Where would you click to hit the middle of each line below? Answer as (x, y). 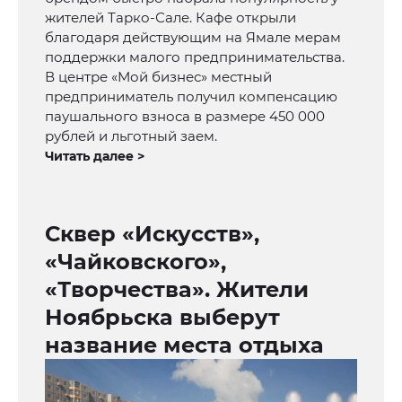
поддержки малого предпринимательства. (195, 57)
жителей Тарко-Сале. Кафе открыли (170, 18)
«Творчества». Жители (177, 290)
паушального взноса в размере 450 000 (185, 117)
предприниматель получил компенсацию (191, 97)
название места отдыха (184, 345)
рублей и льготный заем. (131, 136)
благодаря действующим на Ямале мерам (193, 38)
